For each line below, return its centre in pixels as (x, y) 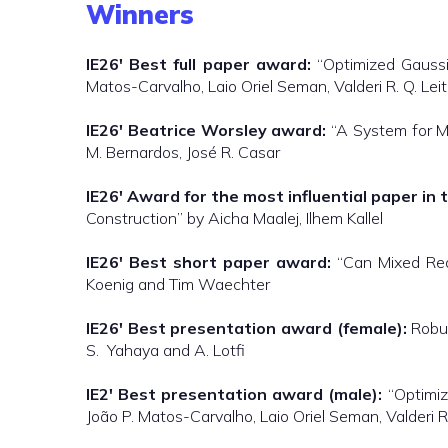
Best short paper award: (230, 262)
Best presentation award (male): (250, 394)
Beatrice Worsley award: (227, 130)
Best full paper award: (220, 64)
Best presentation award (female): (267, 328)
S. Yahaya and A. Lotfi (165, 350)
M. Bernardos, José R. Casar (183, 152)
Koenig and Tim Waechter (178, 284)
